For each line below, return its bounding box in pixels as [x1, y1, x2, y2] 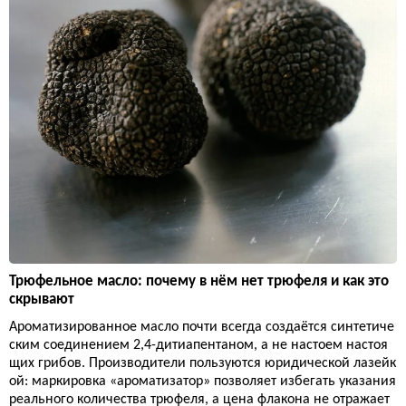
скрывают [9, 292, 74, 308]
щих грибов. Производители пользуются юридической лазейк [9, 356, 396, 372]
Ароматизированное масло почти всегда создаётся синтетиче [9, 320, 394, 335]
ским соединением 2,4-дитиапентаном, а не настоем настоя [9, 338, 388, 353]
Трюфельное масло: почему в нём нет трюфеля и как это [9, 274, 389, 290]
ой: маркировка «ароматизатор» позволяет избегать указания [9, 374, 396, 390]
